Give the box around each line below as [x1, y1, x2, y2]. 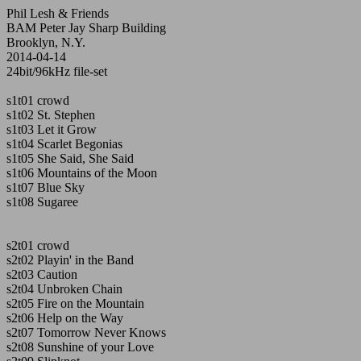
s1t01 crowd [6, 93, 69, 107]
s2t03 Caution [6, 268, 77, 281]
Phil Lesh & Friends [6, 6, 109, 20]
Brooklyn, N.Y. [6, 35, 85, 49]
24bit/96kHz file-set [6, 64, 107, 78]
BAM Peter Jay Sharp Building [6, 21, 166, 35]
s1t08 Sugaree [6, 195, 78, 209]
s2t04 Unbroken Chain [6, 282, 122, 296]
